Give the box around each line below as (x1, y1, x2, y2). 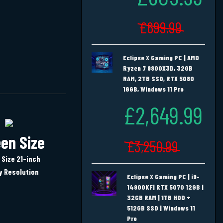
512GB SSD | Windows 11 (127, 203, 195, 212)
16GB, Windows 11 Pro (123, 84, 184, 93)
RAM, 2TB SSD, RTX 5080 (123, 74, 194, 83)
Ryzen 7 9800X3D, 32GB (123, 63, 193, 72)
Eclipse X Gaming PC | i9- (127, 172, 200, 181)
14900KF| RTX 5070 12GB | (127, 182, 204, 191)
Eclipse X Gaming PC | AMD (123, 53, 199, 62)
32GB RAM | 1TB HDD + (127, 193, 191, 202)
